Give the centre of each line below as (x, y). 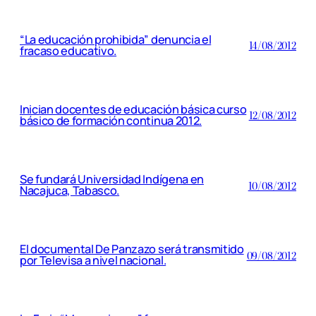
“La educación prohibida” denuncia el (116, 39)
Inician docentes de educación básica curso (133, 109)
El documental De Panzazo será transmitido (132, 249)
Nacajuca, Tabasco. (70, 191)
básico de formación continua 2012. (111, 120)
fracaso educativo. (68, 50)
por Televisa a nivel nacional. (93, 261)
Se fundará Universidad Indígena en (112, 180)
